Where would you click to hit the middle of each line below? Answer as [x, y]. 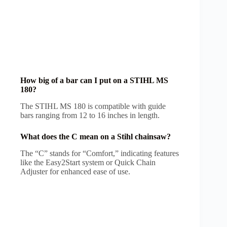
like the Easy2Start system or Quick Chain [88, 162]
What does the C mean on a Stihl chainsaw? [97, 136]
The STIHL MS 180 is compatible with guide [93, 106]
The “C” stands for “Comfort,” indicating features [100, 153]
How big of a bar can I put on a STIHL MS [94, 81]
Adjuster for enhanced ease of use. [75, 171]
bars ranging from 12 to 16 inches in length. [90, 115]
